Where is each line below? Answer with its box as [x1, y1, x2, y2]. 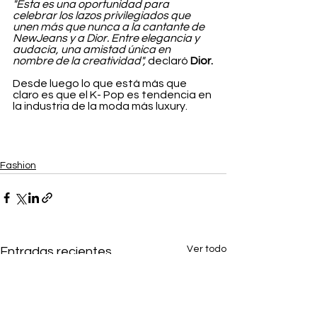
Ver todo [187, 244, 226, 255]
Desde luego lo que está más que [13, 78, 189, 90]
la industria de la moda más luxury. [13, 100, 188, 113]
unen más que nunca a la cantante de [13, 21, 207, 33]
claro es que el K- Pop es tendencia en [13, 89, 214, 101]
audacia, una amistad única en [13, 44, 173, 56]
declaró [146, 55, 190, 67]
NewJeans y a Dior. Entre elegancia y [13, 33, 202, 45]
